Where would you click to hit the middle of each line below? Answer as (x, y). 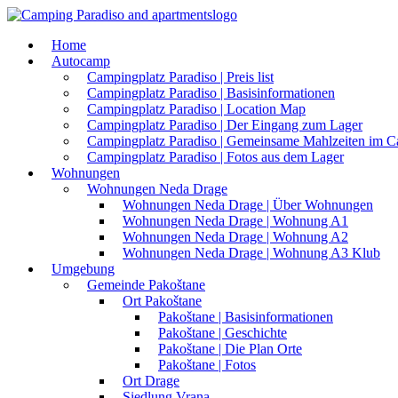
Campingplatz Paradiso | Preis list (180, 77)
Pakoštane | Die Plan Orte (230, 349)
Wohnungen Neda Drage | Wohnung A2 (235, 237)
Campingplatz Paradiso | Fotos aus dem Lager (215, 157)
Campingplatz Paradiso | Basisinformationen (211, 93)
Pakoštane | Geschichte (223, 333)
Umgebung (83, 269)
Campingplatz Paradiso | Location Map (196, 109)
